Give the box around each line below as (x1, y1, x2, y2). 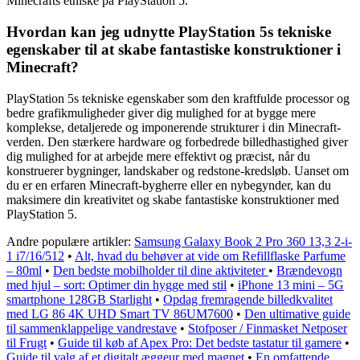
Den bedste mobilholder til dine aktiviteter (53, 263, 268, 277)
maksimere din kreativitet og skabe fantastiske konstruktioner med (6, 192, 339, 207)
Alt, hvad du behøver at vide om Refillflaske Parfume (75, 248, 346, 263)
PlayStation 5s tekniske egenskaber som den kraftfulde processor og (6, 91, 350, 105)
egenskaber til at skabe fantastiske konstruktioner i (6, 40, 341, 58)
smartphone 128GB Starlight (6, 292, 152, 306)
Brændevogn (276, 263, 342, 277)
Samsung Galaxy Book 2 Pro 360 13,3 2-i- (134, 234, 352, 248)
